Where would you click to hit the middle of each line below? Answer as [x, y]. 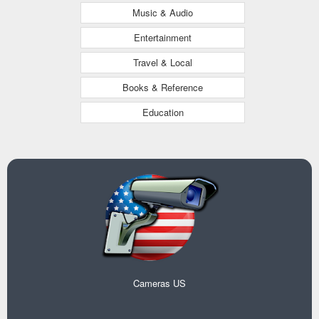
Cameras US [159, 283]
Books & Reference [163, 87]
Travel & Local [163, 62]
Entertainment [163, 37]
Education [163, 112]
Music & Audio [163, 12]
